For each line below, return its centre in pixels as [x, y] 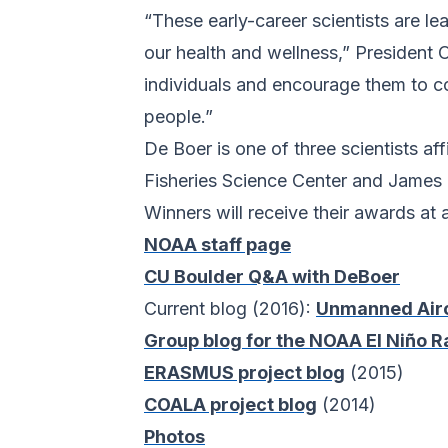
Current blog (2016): [230, 309]
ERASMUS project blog [244, 373]
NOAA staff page [217, 245]
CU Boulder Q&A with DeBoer [272, 277]
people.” [178, 117]
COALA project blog [230, 405]
